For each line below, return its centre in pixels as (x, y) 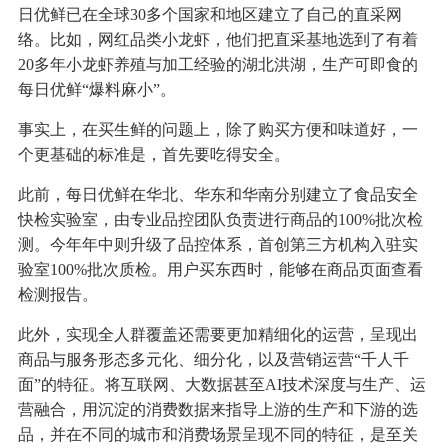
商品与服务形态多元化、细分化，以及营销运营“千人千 (213, 360)
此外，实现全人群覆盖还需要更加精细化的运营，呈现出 (217, 335)
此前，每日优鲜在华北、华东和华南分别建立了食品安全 (217, 195)
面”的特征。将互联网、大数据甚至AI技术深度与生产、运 (221, 385)
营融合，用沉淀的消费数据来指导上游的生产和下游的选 (217, 410)
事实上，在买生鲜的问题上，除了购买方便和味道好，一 (217, 130)
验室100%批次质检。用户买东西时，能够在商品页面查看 (220, 270)
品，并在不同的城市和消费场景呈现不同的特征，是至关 (217, 435)
